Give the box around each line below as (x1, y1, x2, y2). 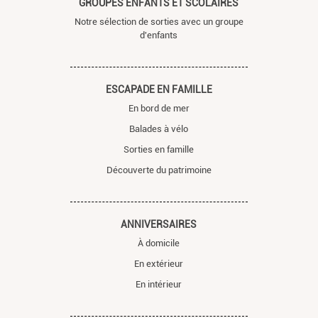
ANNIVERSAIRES (121, 218, 197, 230)
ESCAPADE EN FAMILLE (105, 83, 212, 95)
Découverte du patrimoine (106, 164, 212, 175)
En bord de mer (128, 102, 190, 114)
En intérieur (136, 278, 182, 290)
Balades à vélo (129, 123, 189, 134)
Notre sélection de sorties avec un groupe (74, 16, 243, 27)
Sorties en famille (124, 143, 194, 155)
